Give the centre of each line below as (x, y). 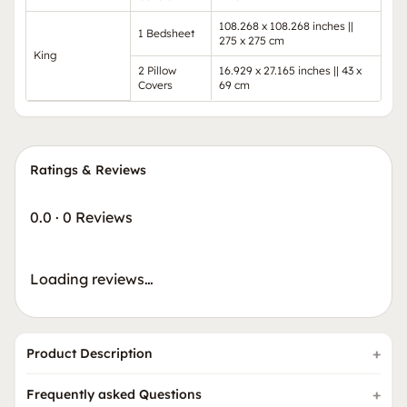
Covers (155, 84)
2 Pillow (157, 70)
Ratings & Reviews (88, 169)
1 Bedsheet (166, 33)
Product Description (89, 353)
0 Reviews (98, 217)
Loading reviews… (92, 278)
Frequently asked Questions (114, 394)
